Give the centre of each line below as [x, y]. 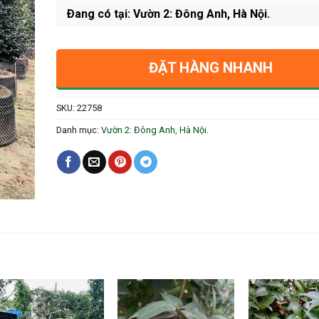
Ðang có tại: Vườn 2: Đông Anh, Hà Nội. [168, 14]
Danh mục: [78, 130]
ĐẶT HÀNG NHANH [210, 67]
